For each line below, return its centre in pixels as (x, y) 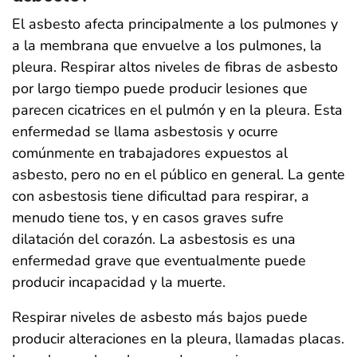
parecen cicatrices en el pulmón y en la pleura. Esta (177, 110)
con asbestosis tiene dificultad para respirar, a (161, 196)
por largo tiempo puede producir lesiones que (160, 88)
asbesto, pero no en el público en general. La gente (178, 174)
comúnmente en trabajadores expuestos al (150, 153)
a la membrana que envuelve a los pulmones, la (167, 45)
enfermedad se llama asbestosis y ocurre (145, 131)
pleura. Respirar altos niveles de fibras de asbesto (175, 67)
